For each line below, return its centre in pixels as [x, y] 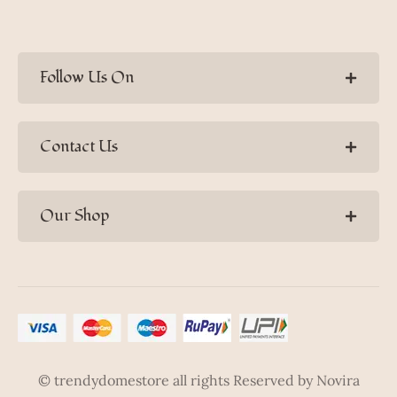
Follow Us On [87, 78]
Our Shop [74, 216]
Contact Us [79, 147]
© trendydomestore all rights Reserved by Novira [198, 381]
